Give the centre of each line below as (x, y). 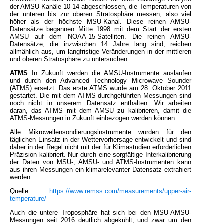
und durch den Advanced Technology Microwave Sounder (101, 81)
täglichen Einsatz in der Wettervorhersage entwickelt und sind (101, 140)
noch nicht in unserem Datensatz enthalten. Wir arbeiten (101, 103)
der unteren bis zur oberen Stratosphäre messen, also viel (101, 14)
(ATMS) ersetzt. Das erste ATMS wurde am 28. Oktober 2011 (101, 88)
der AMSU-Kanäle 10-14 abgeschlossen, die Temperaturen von (101, 7)
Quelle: (30, 191)
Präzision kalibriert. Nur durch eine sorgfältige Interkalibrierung (101, 155)
